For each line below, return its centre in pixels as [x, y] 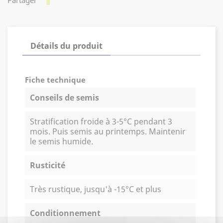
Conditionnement [65, 213]
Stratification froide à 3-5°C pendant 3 [101, 121]
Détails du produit [66, 46]
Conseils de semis [64, 97]
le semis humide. [61, 141]
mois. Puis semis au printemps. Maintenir [108, 131]
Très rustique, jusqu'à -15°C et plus [96, 189]
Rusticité [48, 165]
